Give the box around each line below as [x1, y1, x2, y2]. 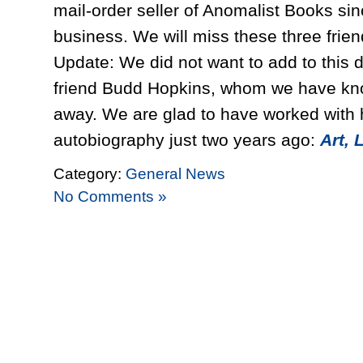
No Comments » [53, 187, 167, 205]
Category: [53, 164, 126, 182]
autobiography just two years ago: [53, 130, 320, 150]
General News [126, 164, 225, 182]
